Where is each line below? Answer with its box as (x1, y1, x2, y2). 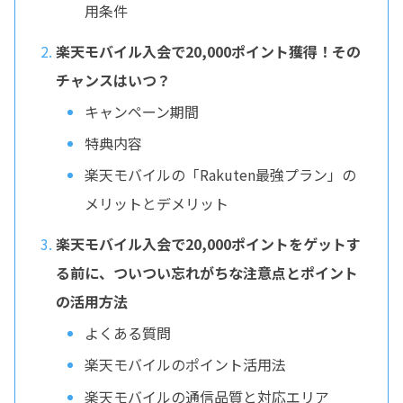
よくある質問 (84, 322, 171, 345)
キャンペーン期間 (84, 100, 199, 122)
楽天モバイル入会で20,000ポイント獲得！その (55, 40, 361, 62)
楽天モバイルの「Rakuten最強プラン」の (84, 164, 356, 186)
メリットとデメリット (84, 193, 228, 215)
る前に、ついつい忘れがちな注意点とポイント (55, 261, 358, 283)
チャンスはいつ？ (55, 68, 171, 91)
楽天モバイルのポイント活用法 (84, 354, 286, 376)
